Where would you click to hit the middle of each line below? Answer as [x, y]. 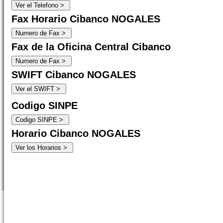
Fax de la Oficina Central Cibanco [91, 47]
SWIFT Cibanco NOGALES [74, 75]
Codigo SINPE [45, 106]
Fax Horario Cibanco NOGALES [86, 19]
